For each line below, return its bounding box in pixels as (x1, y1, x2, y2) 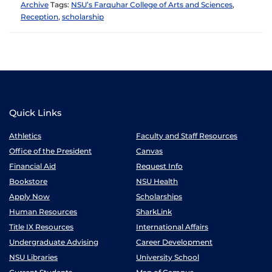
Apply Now (9, 192, 50, 201)
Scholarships (136, 192, 182, 201)
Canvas (136, 146, 163, 155)
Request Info (136, 161, 183, 171)
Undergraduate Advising (9, 237, 98, 246)
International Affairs (136, 222, 208, 231)
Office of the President (9, 146, 92, 155)
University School (136, 253, 199, 262)
